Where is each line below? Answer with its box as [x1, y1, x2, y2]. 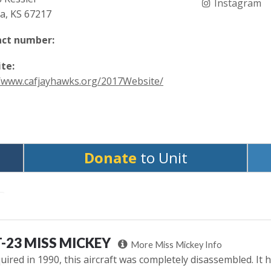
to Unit [136, 148, 188, 168]
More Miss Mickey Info [130, 240, 222, 250]
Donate [83, 148, 137, 168]
